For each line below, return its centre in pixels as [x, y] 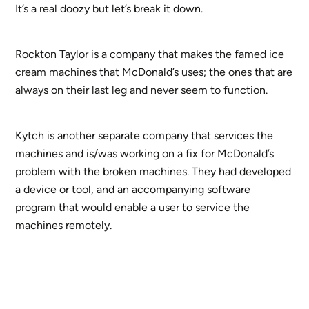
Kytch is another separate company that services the [144, 135]
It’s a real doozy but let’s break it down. [109, 8]
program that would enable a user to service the [133, 207]
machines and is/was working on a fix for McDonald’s [145, 153]
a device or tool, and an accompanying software [133, 189]
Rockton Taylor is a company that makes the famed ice [150, 54]
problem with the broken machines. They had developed [153, 171]
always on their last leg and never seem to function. [142, 90]
